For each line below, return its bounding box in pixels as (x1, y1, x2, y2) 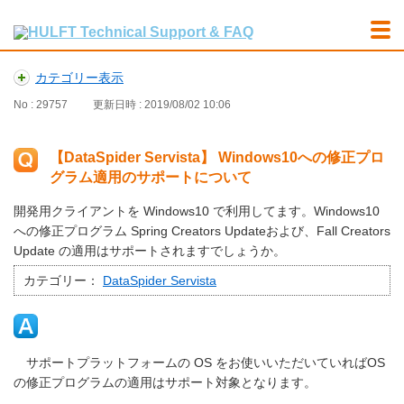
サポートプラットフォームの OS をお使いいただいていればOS (14, 355, 385, 371)
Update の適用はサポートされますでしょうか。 (14, 243, 286, 259)
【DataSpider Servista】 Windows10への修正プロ (50, 150, 384, 166)
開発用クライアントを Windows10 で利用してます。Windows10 (14, 204, 380, 219)
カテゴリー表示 (35, 70, 124, 85)
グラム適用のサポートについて (50, 170, 252, 186)
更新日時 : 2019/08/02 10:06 (93, 98, 231, 112)
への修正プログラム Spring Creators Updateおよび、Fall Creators (14, 224, 390, 239)
